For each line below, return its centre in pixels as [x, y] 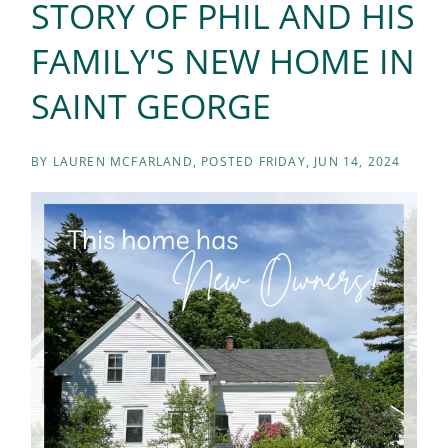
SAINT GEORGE [151, 106]
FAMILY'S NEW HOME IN [223, 61]
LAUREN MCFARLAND [122, 161]
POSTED [230, 161]
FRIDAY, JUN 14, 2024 [329, 161]
